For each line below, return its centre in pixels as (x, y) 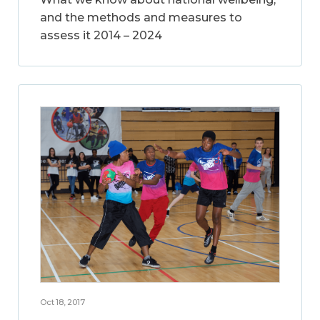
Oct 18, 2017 (62, 302)
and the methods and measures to (141, 18)
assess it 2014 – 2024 (101, 36)
